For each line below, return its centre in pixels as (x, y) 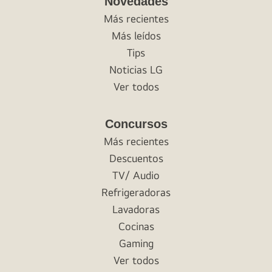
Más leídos (136, 36)
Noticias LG (136, 70)
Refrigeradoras (136, 192)
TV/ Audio (136, 175)
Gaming (136, 243)
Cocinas (136, 226)
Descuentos (136, 158)
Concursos (136, 124)
